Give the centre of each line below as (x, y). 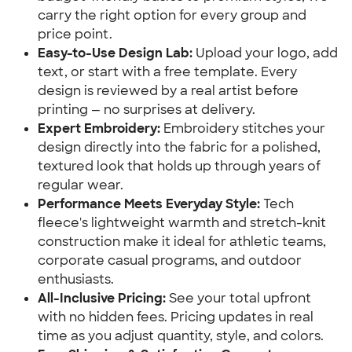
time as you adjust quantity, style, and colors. (181, 336)
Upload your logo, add (265, 53)
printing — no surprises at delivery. (147, 110)
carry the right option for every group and (172, 15)
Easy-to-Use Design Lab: (115, 53)
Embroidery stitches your (243, 128)
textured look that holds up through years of (179, 166)
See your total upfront (238, 298)
